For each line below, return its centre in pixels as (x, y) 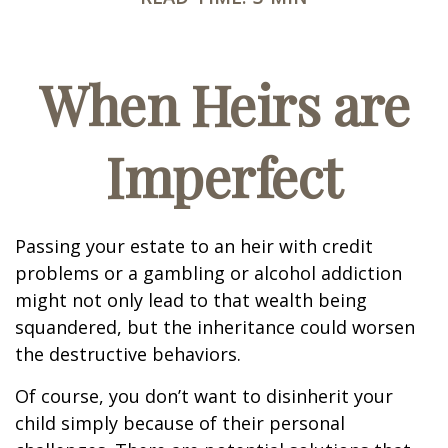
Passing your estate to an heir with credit (194, 246)
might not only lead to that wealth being (191, 300)
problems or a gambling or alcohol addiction (208, 273)
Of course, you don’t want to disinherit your (204, 396)
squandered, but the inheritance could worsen (215, 327)
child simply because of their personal (180, 423)
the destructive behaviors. (128, 354)
